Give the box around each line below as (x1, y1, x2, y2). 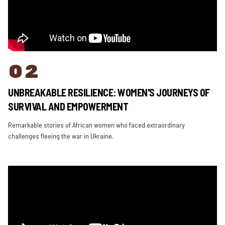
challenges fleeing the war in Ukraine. (8, 132, 114, 140)
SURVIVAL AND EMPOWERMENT (8, 100, 128, 113)
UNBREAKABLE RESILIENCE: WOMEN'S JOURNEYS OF (8, 86, 210, 98)
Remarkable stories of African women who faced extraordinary (8, 121, 185, 129)
